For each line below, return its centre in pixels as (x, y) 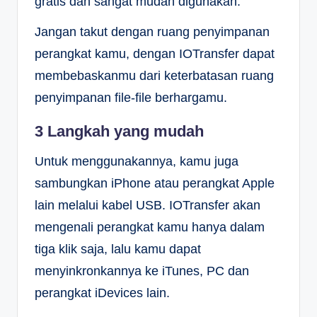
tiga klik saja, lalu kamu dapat (118, 249)
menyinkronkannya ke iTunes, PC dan (142, 271)
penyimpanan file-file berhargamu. (131, 98)
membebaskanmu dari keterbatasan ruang (154, 76)
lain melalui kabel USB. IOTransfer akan (148, 206)
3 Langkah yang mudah (119, 132)
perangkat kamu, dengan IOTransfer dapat (155, 54)
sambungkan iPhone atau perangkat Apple (155, 184)
